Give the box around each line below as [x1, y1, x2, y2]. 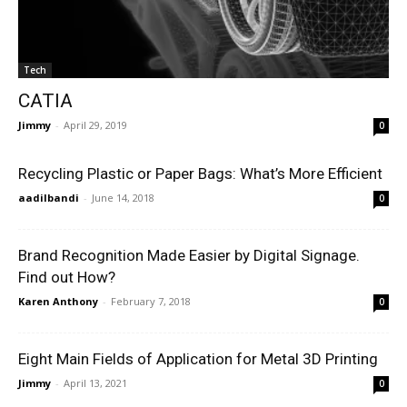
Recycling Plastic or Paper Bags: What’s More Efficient [18, 164, 382, 184]
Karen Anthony [18, 294, 98, 309]
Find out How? [18, 268, 115, 287]
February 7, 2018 [111, 294, 191, 309]
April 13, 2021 [64, 376, 127, 391]
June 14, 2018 [92, 191, 154, 205]
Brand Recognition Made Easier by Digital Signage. [18, 246, 360, 265]
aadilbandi [18, 191, 79, 205]
